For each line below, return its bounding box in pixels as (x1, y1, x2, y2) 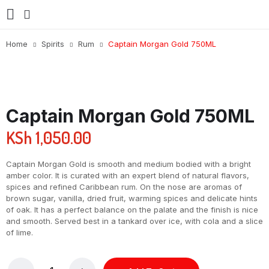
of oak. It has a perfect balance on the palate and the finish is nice (6, 205, 258, 214)
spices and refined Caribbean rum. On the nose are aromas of (6, 182, 242, 192)
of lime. (6, 228, 33, 237)
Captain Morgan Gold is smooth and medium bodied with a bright (6, 159, 251, 169)
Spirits (41, 39, 64, 49)
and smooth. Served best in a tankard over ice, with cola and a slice (6, 216, 263, 226)
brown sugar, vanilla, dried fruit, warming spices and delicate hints (6, 193, 258, 203)
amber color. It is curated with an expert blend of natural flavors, (6, 171, 249, 180)
